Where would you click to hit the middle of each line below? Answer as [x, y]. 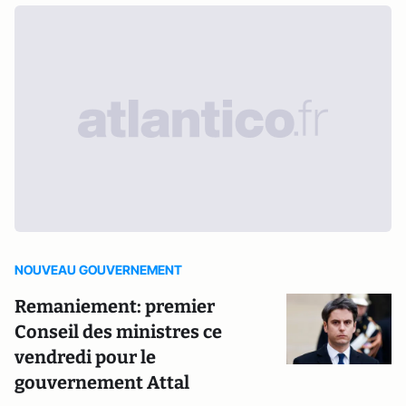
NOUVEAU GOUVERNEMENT [98, 270]
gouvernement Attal [102, 383]
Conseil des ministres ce [118, 332]
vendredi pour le [85, 358]
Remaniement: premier [115, 307]
